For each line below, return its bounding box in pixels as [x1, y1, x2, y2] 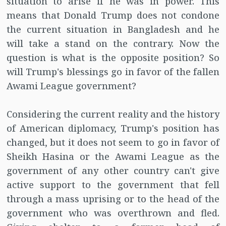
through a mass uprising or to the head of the [6, 193, 220, 205]
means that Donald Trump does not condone [6, 9, 220, 22]
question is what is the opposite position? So [6, 51, 220, 64]
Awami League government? [6, 80, 136, 92]
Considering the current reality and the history [6, 108, 220, 121]
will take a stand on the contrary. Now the [6, 37, 220, 50]
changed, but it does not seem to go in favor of [6, 136, 220, 149]
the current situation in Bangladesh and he [6, 23, 220, 36]
